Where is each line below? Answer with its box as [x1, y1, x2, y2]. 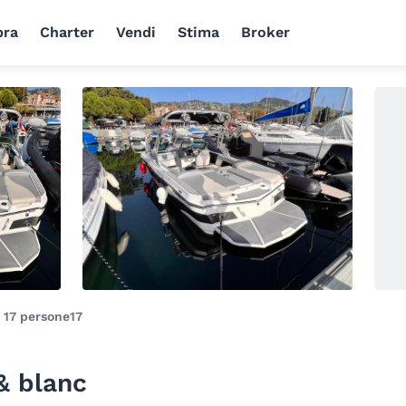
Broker [240, 24, 290, 41]
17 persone [4, 309, 70, 324]
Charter [39, 24, 94, 41]
